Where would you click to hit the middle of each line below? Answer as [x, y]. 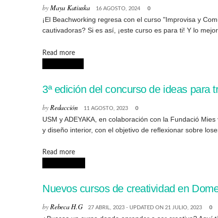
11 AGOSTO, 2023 [106, 108]
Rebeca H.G [66, 206]
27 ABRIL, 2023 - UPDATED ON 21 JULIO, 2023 [145, 207]
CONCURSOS [63, 64]
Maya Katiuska [70, 8]
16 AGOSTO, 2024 [118, 9]
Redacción [64, 107]
